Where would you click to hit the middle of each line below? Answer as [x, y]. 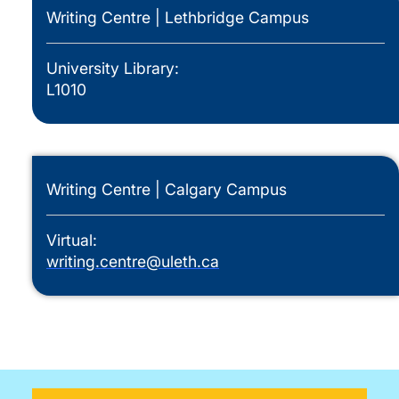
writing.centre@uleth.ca [133, 261]
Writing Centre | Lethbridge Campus [178, 17]
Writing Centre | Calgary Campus [167, 189]
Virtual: [72, 240]
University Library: [113, 68]
